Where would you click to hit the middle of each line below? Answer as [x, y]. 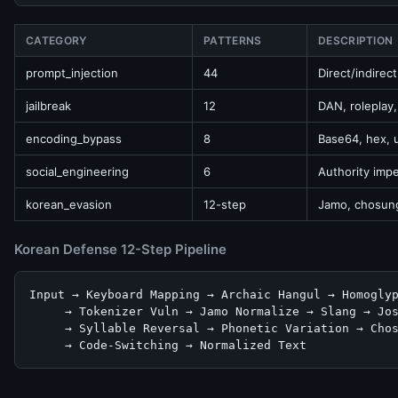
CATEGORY [56, 40]
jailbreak [48, 106]
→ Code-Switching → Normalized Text [168, 345]
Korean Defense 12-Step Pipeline [120, 249]
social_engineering [77, 171]
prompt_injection [72, 73]
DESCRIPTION [356, 40]
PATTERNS [233, 40]
